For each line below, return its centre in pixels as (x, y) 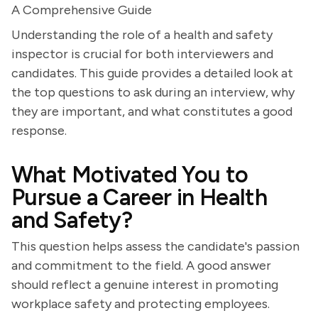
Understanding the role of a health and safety (142, 35)
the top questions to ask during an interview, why (153, 92)
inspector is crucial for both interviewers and (142, 54)
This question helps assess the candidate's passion (155, 246)
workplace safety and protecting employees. (141, 304)
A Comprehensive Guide (82, 10)
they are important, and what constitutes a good (152, 111)
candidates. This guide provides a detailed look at (152, 73)
